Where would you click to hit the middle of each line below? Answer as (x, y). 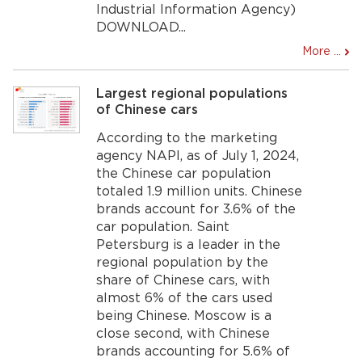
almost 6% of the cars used (185, 298)
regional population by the (183, 263)
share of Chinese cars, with (183, 280)
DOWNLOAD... (141, 27)
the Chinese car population (184, 174)
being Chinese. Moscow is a (184, 316)
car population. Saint (163, 227)
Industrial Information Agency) (196, 10)
